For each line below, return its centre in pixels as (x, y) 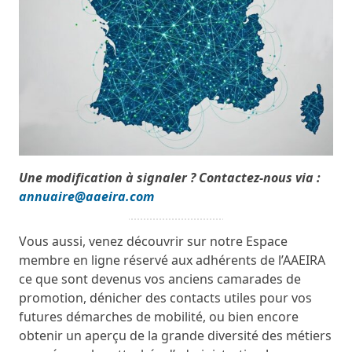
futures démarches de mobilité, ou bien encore (159, 317)
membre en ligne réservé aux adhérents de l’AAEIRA (172, 260)
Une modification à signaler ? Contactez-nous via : (170, 178)
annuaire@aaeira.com (86, 197)
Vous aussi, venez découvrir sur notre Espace (153, 242)
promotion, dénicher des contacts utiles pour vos (165, 298)
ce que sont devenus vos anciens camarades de (160, 279)
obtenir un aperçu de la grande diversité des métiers (175, 336)
